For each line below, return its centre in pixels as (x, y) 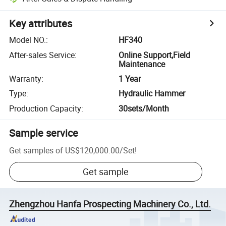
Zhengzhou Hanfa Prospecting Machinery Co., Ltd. (110, 204)
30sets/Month (144, 108)
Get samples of (36, 150)
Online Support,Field (155, 55)
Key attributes (41, 24)
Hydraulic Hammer (152, 94)
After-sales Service (42, 55)
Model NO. (28, 40)
